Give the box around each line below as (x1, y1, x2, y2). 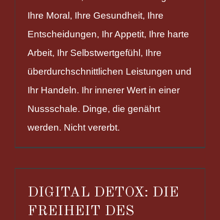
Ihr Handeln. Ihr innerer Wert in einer (27, 84, 180, 95)
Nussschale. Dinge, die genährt (27, 103, 160, 114)
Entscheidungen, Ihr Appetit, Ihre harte (27, 28, 189, 39)
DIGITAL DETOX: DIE (27, 185, 179, 200)
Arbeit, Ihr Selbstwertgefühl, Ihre (27, 47, 162, 58)
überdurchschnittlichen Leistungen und (27, 66, 192, 77)
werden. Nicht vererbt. (27, 122, 120, 133)
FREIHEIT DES (27, 204, 134, 219)
